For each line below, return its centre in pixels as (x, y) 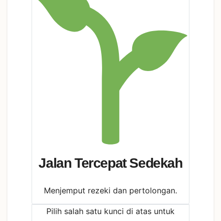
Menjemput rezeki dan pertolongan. (110, 191)
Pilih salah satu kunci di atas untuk (110, 211)
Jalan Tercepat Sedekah (110, 163)
